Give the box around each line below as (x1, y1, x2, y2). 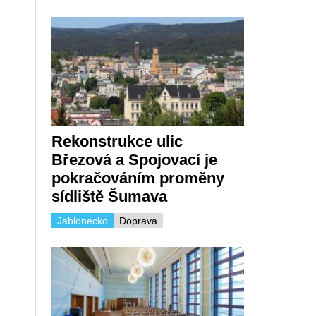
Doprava (119, 214, 157, 226)
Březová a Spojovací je (51, 150, 217, 169)
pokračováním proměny (51, 169, 224, 187)
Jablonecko (56, 214, 108, 226)
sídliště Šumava (51, 187, 167, 205)
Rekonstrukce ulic (51, 132, 183, 150)
